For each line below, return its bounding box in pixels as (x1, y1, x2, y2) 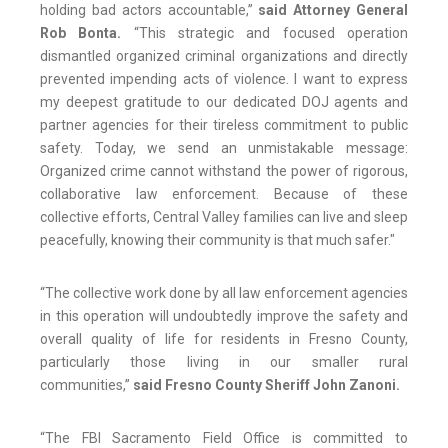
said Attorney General (258, 2, 409, 19)
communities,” (40, 377, 133, 394)
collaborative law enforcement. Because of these (40, 186, 408, 203)
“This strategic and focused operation (121, 25, 409, 42)
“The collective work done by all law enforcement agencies (40, 285, 408, 302)
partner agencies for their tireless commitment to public (40, 117, 408, 134)
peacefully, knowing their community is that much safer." (40, 232, 395, 249)
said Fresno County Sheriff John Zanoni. (133, 377, 400, 394)
